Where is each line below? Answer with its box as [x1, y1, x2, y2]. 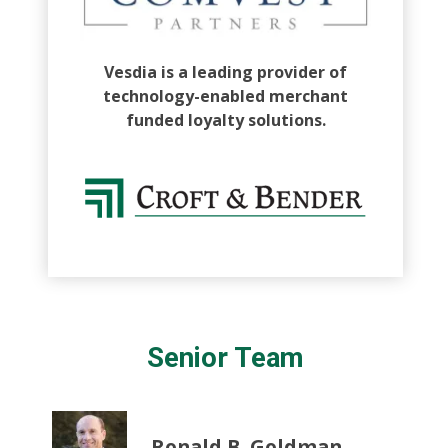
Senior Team [147, 341, 305, 375]
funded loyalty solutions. [125, 109, 326, 132]
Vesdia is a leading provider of [104, 61, 348, 84]
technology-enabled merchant [103, 85, 349, 108]
